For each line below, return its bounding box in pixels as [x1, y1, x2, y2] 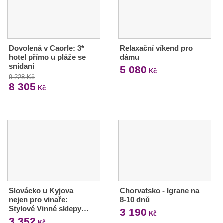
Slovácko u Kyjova [9, 186, 73, 195]
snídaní [9, 61, 34, 70]
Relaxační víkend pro [119, 43, 193, 52]
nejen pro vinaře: [9, 195, 68, 204]
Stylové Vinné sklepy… [9, 204, 89, 213]
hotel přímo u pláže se [9, 52, 86, 61]
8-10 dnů [119, 195, 150, 204]
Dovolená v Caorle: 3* [9, 43, 84, 52]
